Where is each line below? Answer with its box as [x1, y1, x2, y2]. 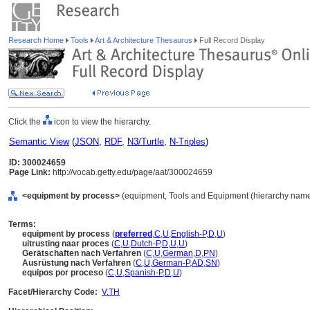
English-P [171, 229, 206, 239]
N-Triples [170, 136, 206, 147]
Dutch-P [131, 239, 160, 248]
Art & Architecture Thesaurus [93, 36, 194, 44]
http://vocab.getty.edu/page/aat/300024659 [51, 167, 212, 177]
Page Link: [9, 167, 51, 177]
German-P [152, 258, 190, 268]
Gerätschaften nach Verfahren [22, 248, 141, 258]
